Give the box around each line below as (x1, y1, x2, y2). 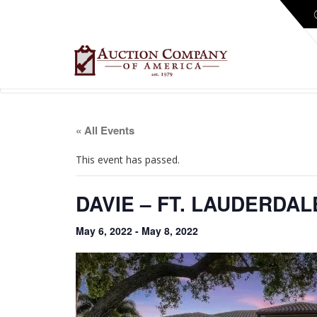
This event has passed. (76, 153, 180, 167)
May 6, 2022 (76, 224, 132, 238)
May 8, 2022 (142, 224, 198, 238)
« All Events (76, 122, 134, 139)
